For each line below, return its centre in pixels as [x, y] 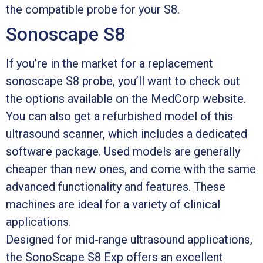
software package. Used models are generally [123, 151]
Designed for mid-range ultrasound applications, [129, 239]
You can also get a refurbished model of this [119, 116]
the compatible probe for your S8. [93, 9]
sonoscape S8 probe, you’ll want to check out [123, 81]
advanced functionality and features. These [116, 186]
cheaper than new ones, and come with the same [131, 169]
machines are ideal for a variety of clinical [113, 204]
